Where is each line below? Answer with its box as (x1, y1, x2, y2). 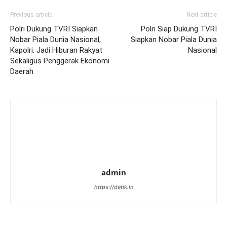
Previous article (10, 11, 52, 19)
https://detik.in (94, 183, 133, 191)
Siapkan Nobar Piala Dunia (131, 35, 217, 45)
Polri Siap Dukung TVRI (141, 24, 217, 34)
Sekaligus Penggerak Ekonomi (10, 56, 109, 66)
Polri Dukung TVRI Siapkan (10, 24, 98, 34)
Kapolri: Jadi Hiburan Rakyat (10, 46, 102, 55)
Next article (186, 11, 217, 19)
